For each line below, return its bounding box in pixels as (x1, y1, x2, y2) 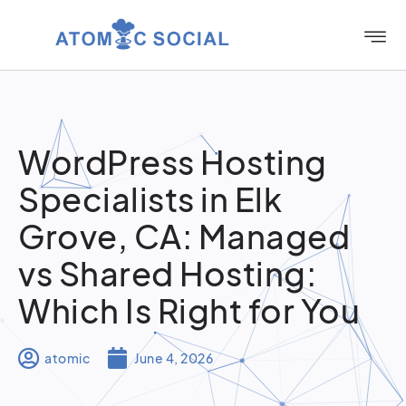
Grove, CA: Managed (18, 216, 350, 256)
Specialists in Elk (18, 179, 282, 219)
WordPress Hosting (18, 141, 327, 182)
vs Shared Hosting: (18, 253, 316, 294)
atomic (44, 349, 90, 366)
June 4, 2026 (134, 349, 213, 366)
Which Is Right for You (18, 290, 360, 331)
